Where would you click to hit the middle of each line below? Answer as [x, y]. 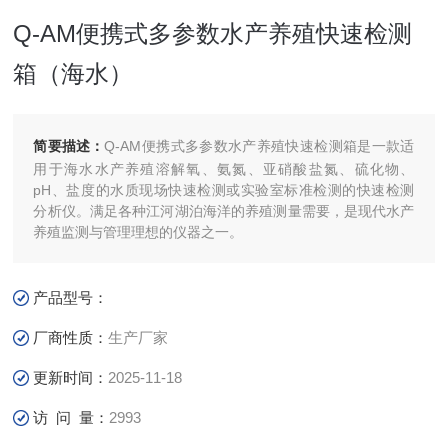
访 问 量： [71, 417]
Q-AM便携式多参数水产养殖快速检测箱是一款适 [259, 146]
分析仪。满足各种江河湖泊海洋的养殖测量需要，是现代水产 [224, 211]
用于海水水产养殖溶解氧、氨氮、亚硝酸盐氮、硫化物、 [224, 169]
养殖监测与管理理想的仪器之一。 [138, 232]
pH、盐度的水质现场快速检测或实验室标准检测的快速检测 [224, 190]
